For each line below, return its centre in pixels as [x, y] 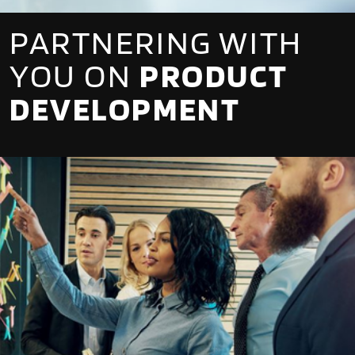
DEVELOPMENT [125, 108]
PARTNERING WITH [156, 42]
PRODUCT [214, 75]
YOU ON [75, 75]
